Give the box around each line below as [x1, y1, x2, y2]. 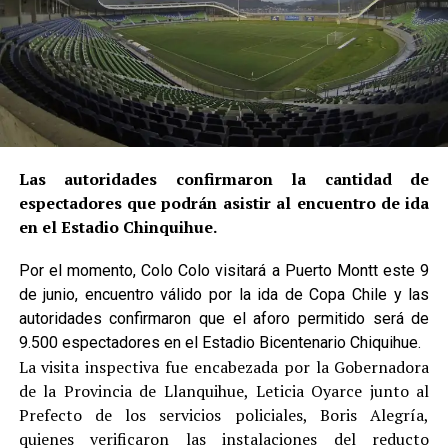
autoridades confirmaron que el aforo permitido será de [18, 308, 430, 328]
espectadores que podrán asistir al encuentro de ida [18, 191, 430, 214]
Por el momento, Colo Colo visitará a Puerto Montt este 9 [18, 260, 430, 280]
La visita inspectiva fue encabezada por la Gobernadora [18, 355, 430, 378]
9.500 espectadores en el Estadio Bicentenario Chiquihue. [18, 332, 421, 352]
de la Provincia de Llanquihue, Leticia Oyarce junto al [18, 379, 430, 402]
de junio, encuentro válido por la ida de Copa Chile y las [18, 284, 430, 304]
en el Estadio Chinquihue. [18, 215, 217, 238]
